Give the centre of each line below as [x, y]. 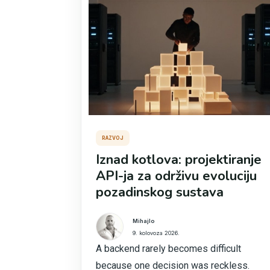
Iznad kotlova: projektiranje [179, 160]
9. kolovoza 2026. [156, 233]
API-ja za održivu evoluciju [176, 176]
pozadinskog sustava [160, 192]
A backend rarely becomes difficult [168, 249]
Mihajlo [143, 221]
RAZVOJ [113, 138]
